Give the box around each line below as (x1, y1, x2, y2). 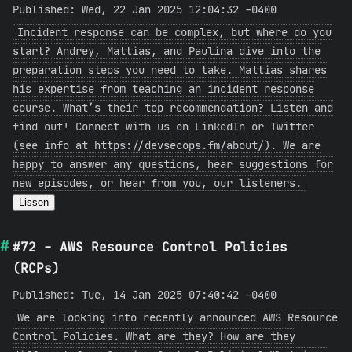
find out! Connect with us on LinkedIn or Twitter (13, 119, 314, 134)
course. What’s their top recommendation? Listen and (13, 101, 333, 115)
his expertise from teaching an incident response (13, 82, 314, 96)
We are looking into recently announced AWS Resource (17, 310, 338, 324)
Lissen (19, 196, 49, 208)
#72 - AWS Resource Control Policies (13, 239, 288, 255)
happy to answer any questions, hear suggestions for (13, 157, 333, 171)
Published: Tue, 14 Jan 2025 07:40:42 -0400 (13, 288, 277, 302)
